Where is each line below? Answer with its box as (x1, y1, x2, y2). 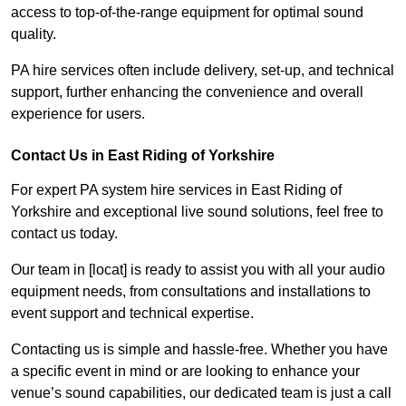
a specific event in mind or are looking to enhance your (11, 363, 360, 380)
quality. (11, 26, 56, 43)
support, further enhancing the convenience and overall (11, 84, 363, 101)
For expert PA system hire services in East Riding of (11, 182, 342, 198)
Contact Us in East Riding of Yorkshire (11, 148, 275, 164)
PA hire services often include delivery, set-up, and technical (11, 63, 394, 79)
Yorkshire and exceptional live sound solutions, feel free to (11, 204, 383, 220)
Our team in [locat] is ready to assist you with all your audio (11, 262, 385, 278)
